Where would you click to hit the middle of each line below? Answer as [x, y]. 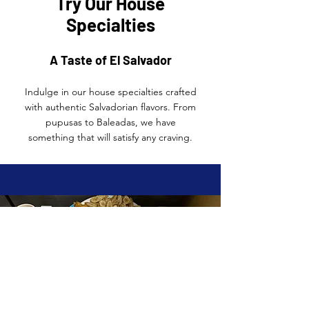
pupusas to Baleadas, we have [110, 122]
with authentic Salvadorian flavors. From [110, 107]
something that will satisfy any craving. [110, 137]
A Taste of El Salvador [110, 60]
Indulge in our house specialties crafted [110, 92]
